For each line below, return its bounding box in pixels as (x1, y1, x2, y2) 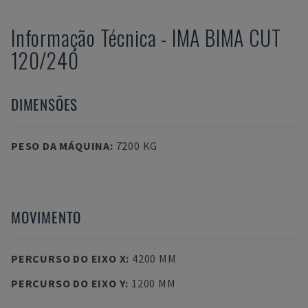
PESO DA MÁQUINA (11, 139, 110, 153)
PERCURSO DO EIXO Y (11, 276, 126, 290)
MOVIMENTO (11, 206, 82, 228)
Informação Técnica (11, 22, 157, 53)
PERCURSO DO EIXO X (11, 252, 126, 265)
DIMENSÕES (11, 93, 78, 115)
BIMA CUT (205, 22, 281, 53)
